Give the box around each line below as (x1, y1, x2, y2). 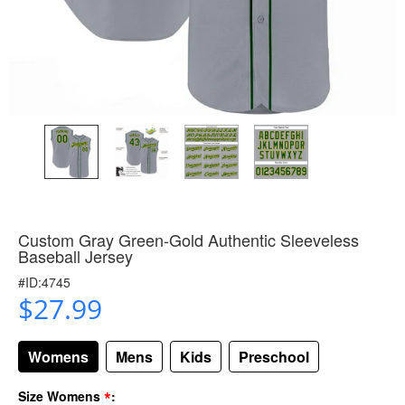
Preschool (239, 345, 309, 367)
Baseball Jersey (18, 243, 133, 268)
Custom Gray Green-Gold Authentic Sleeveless (18, 227, 359, 251)
